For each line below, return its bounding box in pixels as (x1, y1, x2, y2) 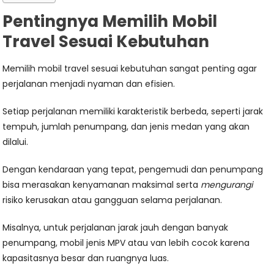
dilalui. (2, 136, 29, 149)
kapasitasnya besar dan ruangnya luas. (2, 252, 169, 265)
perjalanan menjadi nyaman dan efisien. (2, 78, 176, 91)
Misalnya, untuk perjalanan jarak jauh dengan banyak (2, 221, 229, 234)
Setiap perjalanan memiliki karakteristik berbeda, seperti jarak (2, 105, 264, 118)
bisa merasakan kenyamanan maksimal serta (2, 179, 201, 191)
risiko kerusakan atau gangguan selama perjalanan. (2, 194, 223, 207)
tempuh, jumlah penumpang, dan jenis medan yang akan (2, 120, 250, 133)
